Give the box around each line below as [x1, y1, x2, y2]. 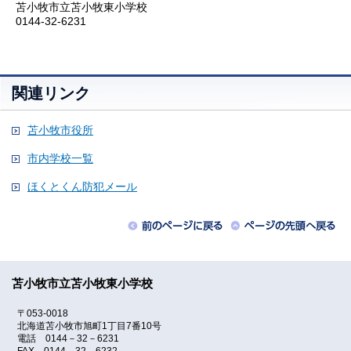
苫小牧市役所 [27, 125, 93, 136]
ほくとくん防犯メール [27, 181, 137, 193]
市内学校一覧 [27, 153, 93, 165]
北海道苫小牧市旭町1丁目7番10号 [17, 320, 162, 331]
